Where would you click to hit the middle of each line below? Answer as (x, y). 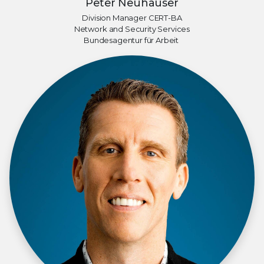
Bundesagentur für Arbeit (132, 40)
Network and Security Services (132, 29)
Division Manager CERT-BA (132, 17)
